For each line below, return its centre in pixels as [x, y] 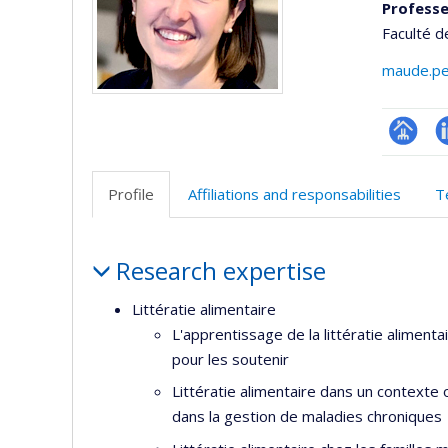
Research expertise [220, 270]
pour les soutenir [230, 358]
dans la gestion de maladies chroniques [307, 416]
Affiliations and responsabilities [294, 194]
